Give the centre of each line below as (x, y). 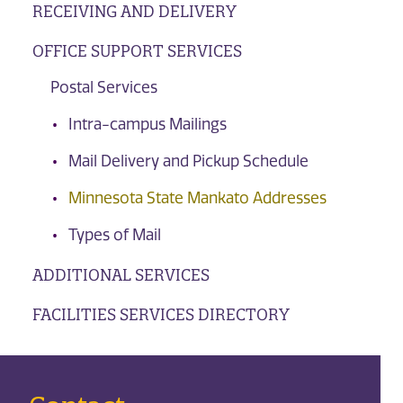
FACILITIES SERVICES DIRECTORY (161, 314)
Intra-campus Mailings (147, 125)
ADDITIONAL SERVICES (121, 274)
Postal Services (103, 88)
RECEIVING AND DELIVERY (134, 12)
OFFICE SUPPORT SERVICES (137, 51)
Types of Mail (114, 235)
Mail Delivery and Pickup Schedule (188, 161)
